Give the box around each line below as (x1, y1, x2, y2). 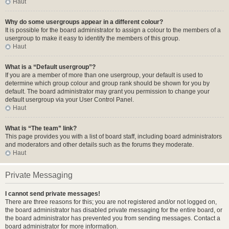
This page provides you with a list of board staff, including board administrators (5, 133, 222, 140)
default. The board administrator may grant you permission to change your (5, 88, 210, 95)
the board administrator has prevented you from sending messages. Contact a (5, 215, 220, 222)
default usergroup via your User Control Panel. (5, 96, 134, 103)
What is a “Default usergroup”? (5, 63, 96, 71)
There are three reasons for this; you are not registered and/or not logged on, (5, 198, 217, 205)
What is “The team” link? (5, 125, 77, 132)
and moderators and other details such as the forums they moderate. (5, 141, 194, 148)
